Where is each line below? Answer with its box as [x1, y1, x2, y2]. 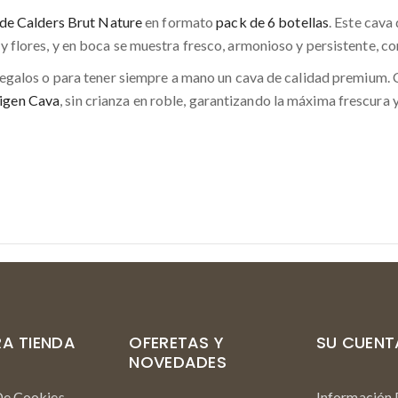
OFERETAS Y [129, 331, 225, 354]
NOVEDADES [129, 351, 227, 373]
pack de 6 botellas [216, 13, 330, 30]
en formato [142, 13, 217, 30]
